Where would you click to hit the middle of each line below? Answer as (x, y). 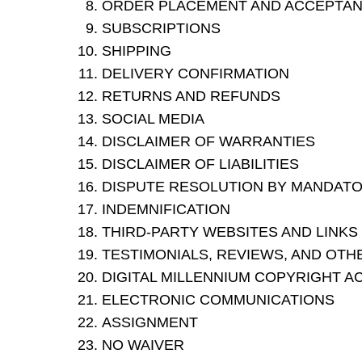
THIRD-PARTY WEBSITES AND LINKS (230, 232)
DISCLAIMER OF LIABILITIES (200, 164)
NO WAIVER (143, 345)
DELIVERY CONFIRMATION (196, 74)
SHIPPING (137, 51)
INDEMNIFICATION (166, 210)
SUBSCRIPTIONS (161, 29)
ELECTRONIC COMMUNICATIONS (218, 300)
